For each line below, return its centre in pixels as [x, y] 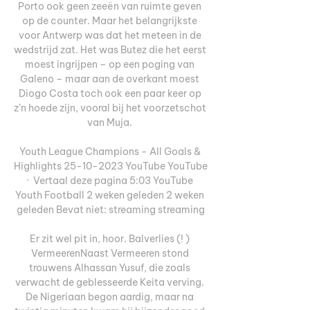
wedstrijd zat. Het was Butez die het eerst [110, 49]
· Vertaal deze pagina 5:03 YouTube [110, 180]
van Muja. [111, 122]
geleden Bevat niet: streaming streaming [111, 209]
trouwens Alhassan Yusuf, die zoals [110, 267]
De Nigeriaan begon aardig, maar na [110, 297]
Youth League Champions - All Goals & [110, 151]
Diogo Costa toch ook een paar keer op [110, 93]
